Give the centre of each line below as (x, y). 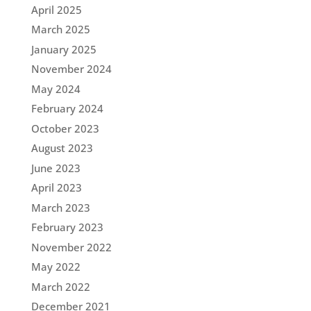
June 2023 (56, 168)
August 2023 (62, 148)
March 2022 (60, 286)
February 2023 (67, 227)
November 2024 (71, 69)
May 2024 (56, 89)
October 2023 (65, 128)
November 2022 (71, 247)
